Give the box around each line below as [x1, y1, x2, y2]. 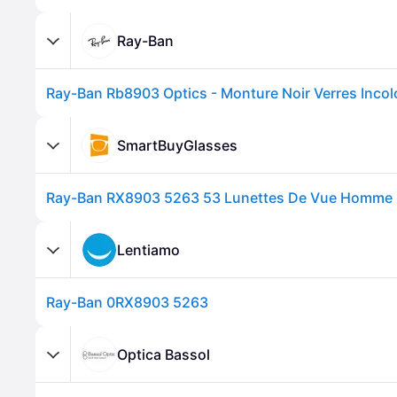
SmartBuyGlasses [117, 136, 237, 154]
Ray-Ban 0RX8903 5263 [46, 293, 208, 311]
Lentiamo [117, 240, 180, 259]
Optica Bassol [117, 345, 210, 363]
